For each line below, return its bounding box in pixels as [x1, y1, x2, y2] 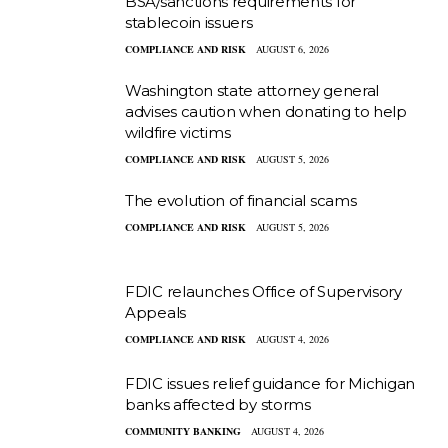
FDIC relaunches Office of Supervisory [125, 282, 402, 302]
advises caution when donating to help [125, 101, 407, 121]
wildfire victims [125, 122, 231, 142]
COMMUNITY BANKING [125, 423, 241, 438]
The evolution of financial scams [125, 190, 357, 210]
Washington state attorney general [125, 80, 380, 100]
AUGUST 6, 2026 [256, 41, 329, 56]
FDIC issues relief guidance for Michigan [125, 373, 415, 393]
